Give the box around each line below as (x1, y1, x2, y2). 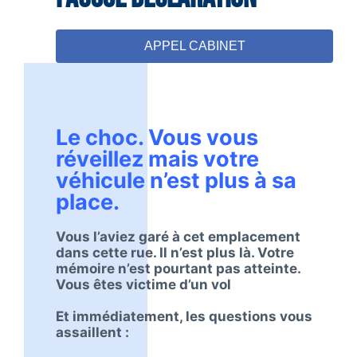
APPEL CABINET (143, 38, 245, 53)
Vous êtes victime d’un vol (56, 276, 231, 292)
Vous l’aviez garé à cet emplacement (56, 228, 300, 245)
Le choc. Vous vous (56, 124, 258, 151)
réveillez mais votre (56, 145, 259, 172)
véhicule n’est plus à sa (56, 167, 296, 194)
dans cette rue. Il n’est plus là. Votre (56, 244, 294, 261)
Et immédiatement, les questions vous (56, 308, 312, 324)
